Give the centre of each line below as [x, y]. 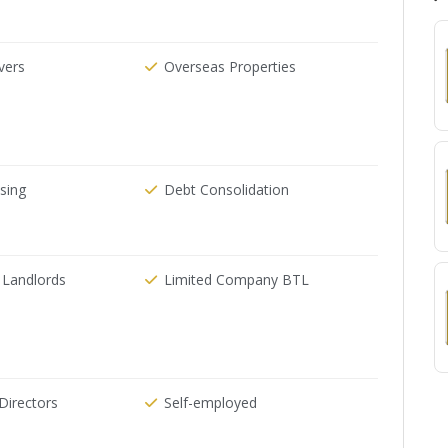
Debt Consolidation [227, 189]
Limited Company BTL [237, 279]
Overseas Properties [230, 66]
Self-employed [211, 402]
